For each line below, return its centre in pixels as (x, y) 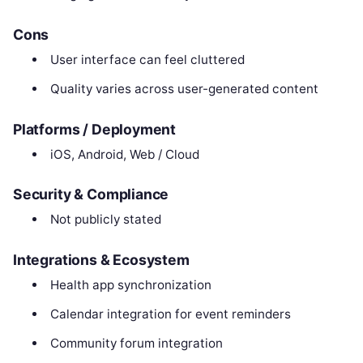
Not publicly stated (105, 220)
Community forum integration (136, 343)
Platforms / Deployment (95, 129)
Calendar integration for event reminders (170, 314)
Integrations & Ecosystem (101, 259)
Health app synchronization (130, 284)
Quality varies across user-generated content (184, 88)
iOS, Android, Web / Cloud (124, 154)
